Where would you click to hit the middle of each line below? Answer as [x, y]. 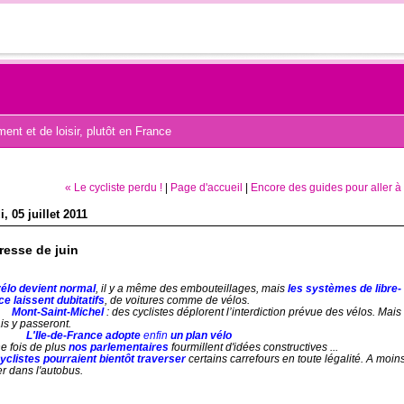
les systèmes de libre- [344, 289]
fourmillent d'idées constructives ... [253, 347]
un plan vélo [201, 335]
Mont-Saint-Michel [58, 312]
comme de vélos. [208, 300]
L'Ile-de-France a [69, 335]
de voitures [137, 300]
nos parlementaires [119, 347]
